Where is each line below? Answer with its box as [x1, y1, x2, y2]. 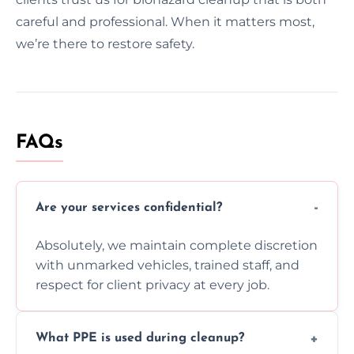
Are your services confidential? [36, 201, 222, 215]
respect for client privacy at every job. [36, 277, 269, 292]
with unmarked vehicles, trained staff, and [36, 257, 299, 273]
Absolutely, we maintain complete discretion [36, 237, 318, 253]
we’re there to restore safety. [16, 36, 194, 51]
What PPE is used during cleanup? [36, 332, 244, 345]
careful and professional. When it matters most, [16, 13, 314, 29]
